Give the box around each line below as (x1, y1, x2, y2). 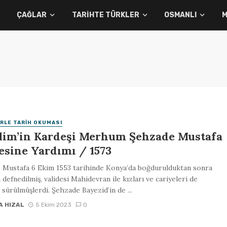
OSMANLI (164, 11, 197, 19)
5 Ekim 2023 (35, 201, 72, 208)
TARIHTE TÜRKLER (71, 11, 139, 19)
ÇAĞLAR (17, 11, 47, 19)
